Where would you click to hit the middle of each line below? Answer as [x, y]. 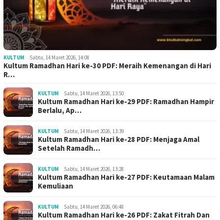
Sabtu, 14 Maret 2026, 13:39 [94, 131]
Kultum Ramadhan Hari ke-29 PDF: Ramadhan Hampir [126, 102]
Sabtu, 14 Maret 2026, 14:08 [59, 58]
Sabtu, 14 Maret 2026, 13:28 [94, 169]
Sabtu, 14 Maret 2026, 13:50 [94, 94]
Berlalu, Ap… [60, 110]
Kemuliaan [55, 186]
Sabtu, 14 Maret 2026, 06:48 [94, 207]
